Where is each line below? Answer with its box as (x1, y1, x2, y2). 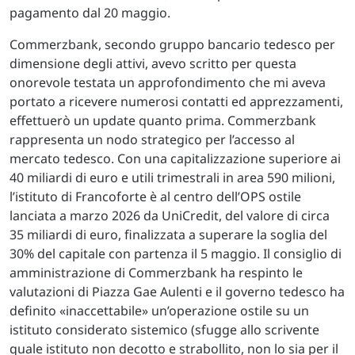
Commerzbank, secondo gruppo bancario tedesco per (10, 36, 335, 53)
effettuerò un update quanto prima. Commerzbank (10, 112, 316, 129)
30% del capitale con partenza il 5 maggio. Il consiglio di (10, 245, 342, 262)
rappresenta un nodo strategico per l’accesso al (10, 131, 295, 148)
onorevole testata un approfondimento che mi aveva (10, 74, 326, 91)
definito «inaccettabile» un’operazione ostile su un (10, 302, 309, 319)
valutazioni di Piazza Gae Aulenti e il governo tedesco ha (10, 283, 345, 300)
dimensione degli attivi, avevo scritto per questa (10, 55, 296, 72)
